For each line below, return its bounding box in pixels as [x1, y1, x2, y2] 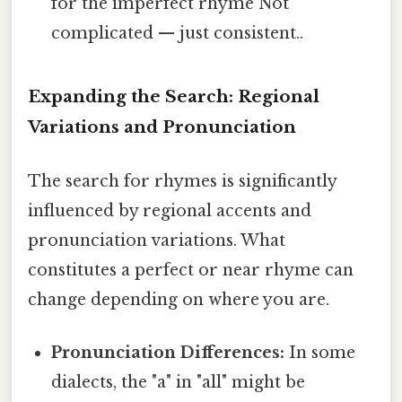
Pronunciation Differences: [51, 342, 285, 363]
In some [284, 342, 356, 363]
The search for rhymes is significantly [28, 170, 336, 191]
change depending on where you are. [28, 289, 329, 310]
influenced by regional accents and [28, 200, 311, 221]
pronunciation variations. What [28, 230, 285, 250]
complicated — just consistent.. [51, 23, 304, 44]
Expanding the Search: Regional [28, 86, 319, 108]
